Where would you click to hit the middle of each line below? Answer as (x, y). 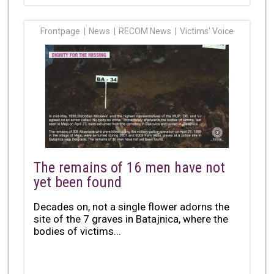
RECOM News (145, 31)
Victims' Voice (206, 31)
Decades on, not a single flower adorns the (131, 206)
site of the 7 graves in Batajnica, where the (131, 219)
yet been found (78, 182)
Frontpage (61, 31)
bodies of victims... (77, 231)
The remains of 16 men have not (129, 167)
